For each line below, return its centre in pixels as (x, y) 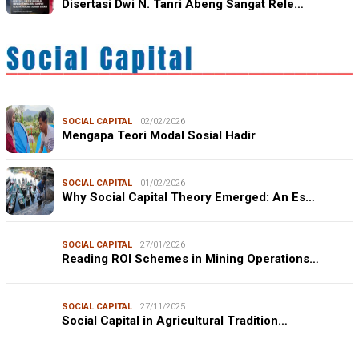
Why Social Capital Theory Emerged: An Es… (188, 198)
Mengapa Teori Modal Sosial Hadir (159, 136)
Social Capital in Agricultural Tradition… (175, 321)
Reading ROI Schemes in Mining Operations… (190, 259)
